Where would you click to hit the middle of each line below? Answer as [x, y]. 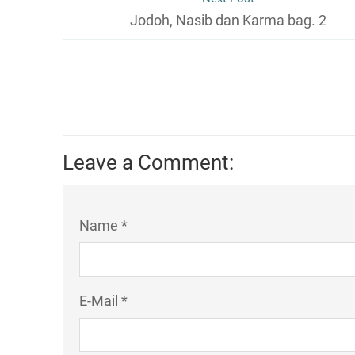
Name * [103, 225]
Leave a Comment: [148, 162]
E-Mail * [103, 301]
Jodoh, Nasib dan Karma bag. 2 [228, 20]
